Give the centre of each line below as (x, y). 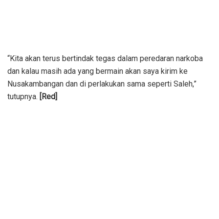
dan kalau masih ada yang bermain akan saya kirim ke (98, 71)
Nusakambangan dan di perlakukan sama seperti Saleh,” (102, 84)
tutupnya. (23, 96)
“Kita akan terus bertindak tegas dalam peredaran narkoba (105, 58)
